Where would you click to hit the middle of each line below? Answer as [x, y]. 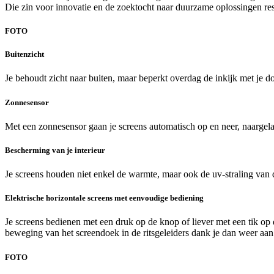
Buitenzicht [24, 54]
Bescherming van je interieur [55, 150]
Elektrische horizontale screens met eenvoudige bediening [104, 198]
